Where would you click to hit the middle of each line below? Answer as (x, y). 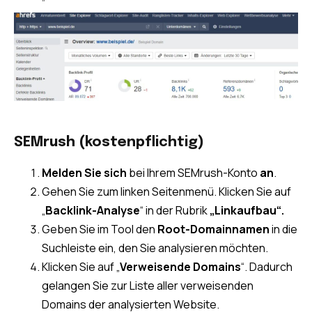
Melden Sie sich (84, 173)
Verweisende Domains (180, 267)
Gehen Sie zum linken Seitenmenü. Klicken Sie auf (166, 192)
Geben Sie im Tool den (100, 229)
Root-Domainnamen (213, 229)
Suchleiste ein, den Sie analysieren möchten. (155, 248)
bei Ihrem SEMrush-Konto (193, 173)
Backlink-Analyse (93, 211)
